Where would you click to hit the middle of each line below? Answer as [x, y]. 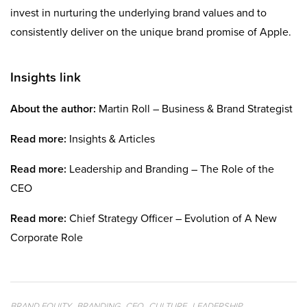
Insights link [46, 77]
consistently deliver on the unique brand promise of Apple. [151, 33]
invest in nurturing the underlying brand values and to [138, 13]
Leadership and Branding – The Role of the [172, 170]
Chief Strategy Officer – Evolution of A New [173, 219]
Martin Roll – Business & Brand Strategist [196, 109]
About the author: [53, 109]
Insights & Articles [112, 139]
